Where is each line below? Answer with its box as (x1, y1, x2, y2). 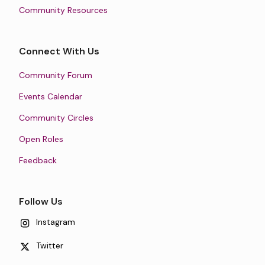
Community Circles (19, 112, 93, 124)
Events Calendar (19, 91, 82, 102)
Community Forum (19, 70, 92, 81)
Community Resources (19, 5, 108, 16)
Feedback (19, 155, 57, 166)
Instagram (36, 216, 75, 228)
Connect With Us (19, 45, 99, 58)
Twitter (36, 240, 63, 251)
